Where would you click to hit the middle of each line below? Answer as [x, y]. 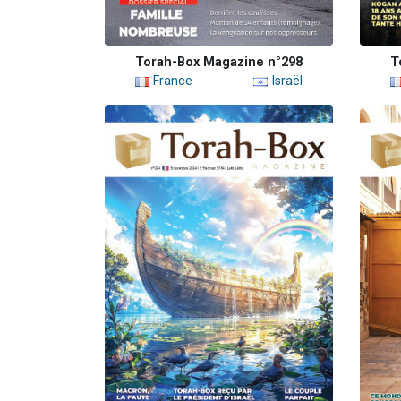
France [171, 81]
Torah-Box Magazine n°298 [219, 63]
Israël [285, 81]
